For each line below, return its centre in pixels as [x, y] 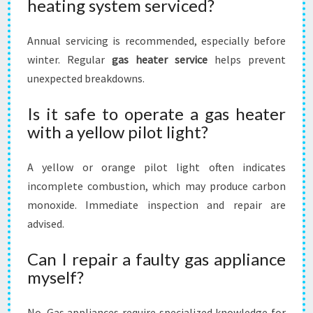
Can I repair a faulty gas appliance [156, 259]
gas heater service [160, 59]
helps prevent [247, 59]
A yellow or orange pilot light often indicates [156, 167]
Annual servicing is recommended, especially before [156, 41]
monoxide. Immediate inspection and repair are [156, 205]
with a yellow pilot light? [118, 132]
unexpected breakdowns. [86, 78]
